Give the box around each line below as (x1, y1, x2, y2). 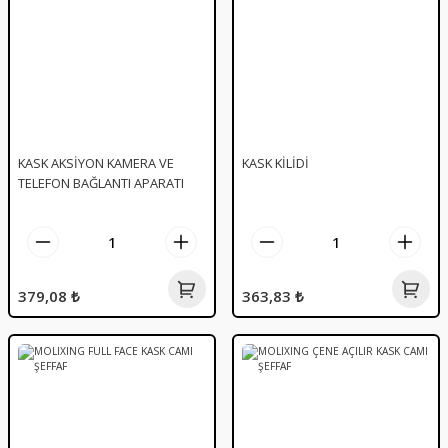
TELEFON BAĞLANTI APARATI (18, 174, 184, 192)
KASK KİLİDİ (242, 154, 309, 172)
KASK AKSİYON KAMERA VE (18, 154, 174, 172)
